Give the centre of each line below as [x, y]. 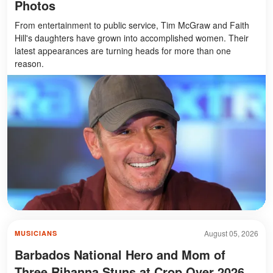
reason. [29, 64]
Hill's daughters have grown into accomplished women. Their [132, 38]
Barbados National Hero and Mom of [120, 255]
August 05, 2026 [231, 233]
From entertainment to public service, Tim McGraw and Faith [132, 25]
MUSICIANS [36, 233]
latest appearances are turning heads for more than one [123, 51]
